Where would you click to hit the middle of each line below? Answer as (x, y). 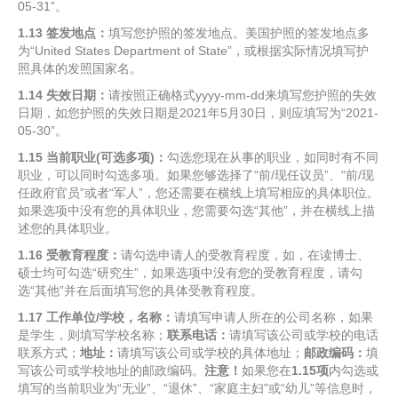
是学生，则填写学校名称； (92, 335)
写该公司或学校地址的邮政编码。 (111, 370)
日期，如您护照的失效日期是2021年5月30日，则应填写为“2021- (198, 113)
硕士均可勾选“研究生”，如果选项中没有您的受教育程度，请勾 (190, 273)
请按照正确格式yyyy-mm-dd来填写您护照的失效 (243, 95)
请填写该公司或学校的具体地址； (211, 353)
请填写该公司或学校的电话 (304, 335)
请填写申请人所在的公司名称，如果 (274, 317)
